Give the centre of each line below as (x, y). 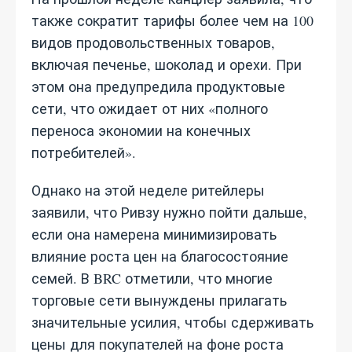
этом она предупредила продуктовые (158, 86)
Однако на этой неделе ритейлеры (148, 190)
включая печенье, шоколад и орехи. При (167, 64)
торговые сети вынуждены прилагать (159, 300)
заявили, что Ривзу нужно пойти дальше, (169, 212)
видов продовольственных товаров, (153, 42)
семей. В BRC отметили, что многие (152, 278)
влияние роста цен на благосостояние (160, 256)
